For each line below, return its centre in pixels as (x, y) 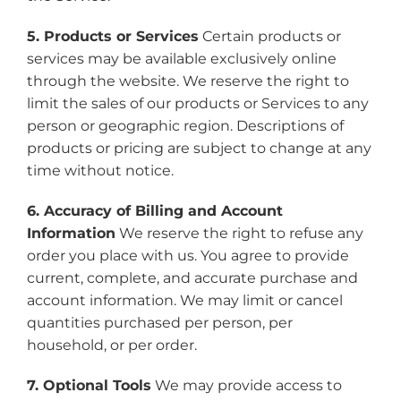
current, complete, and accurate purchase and (192, 278)
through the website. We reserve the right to (188, 81)
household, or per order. (111, 345)
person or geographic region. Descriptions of (185, 126)
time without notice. (100, 171)
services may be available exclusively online (181, 59)
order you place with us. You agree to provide (188, 256)
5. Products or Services (112, 36)
